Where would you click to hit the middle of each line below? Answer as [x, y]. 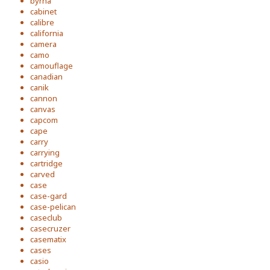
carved [42, 174]
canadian [46, 77]
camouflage [52, 66]
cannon [44, 98]
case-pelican [53, 207]
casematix [48, 239]
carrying [45, 152]
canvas [43, 109]
